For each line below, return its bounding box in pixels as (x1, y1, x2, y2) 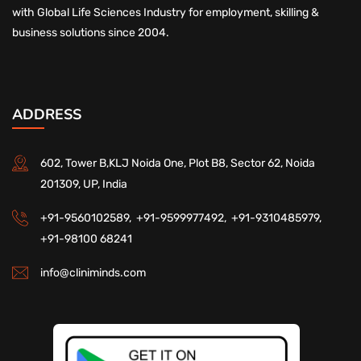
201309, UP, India (40, 176, 127, 191)
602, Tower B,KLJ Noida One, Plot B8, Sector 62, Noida (40, 156, 315, 170)
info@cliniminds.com (40, 265, 146, 280)
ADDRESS (12, 104, 81, 124)
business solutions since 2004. (12, 25, 169, 39)
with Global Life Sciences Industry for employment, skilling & (12, 5, 319, 19)
